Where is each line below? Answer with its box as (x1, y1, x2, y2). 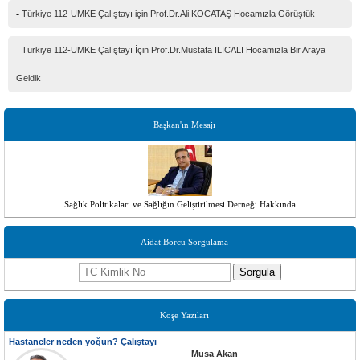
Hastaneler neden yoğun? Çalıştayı (9, 337, 157, 347)
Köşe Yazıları (159, 310, 209, 321)
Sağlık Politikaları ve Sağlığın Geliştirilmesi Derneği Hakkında (64, 199, 296, 210)
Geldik (16, 72, 41, 83)
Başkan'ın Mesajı (153, 119, 215, 129)
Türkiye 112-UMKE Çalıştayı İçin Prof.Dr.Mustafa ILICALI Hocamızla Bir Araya (22, 44, 325, 55)
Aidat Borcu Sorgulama (140, 237, 228, 247)
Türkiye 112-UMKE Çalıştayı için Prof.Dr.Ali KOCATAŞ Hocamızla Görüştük (22, 8, 315, 18)
